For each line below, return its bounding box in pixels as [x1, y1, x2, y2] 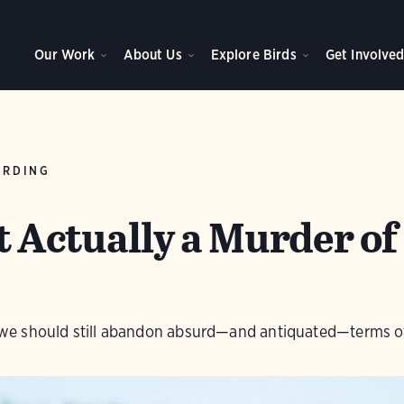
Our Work [34, 46, 96, 63]
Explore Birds [210, 46, 297, 63]
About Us [124, 46, 182, 63]
